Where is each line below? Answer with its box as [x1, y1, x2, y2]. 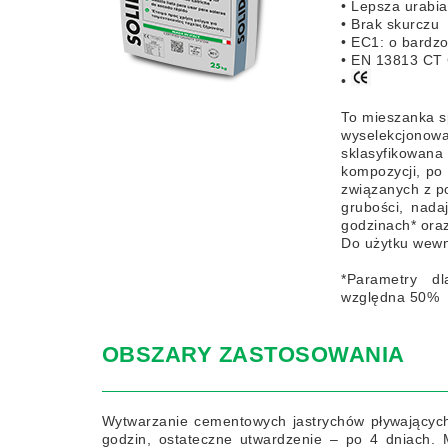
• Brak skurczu [341, 16, 440, 33]
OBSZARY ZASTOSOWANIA [102, 342, 405, 368]
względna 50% [341, 289, 440, 306]
